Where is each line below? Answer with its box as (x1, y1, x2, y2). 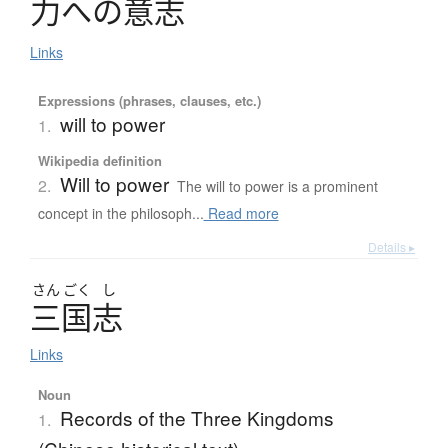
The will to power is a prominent (176, 176, 378, 197)
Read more (203, 203, 279, 224)
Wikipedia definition (37, 151, 162, 171)
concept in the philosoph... (37, 203, 204, 224)
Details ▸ (368, 238, 415, 256)
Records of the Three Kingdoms (59, 404, 334, 432)
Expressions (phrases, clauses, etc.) (37, 91, 261, 111)
